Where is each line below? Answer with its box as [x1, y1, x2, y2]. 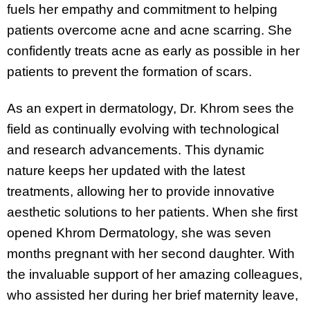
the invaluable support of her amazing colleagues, [7, 267, 302, 282]
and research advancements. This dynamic [7, 143, 264, 158]
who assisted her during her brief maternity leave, [7, 288, 298, 303]
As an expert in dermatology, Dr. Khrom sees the [7, 101, 294, 116]
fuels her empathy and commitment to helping [7, 2, 277, 17]
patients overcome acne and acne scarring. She [7, 23, 292, 38]
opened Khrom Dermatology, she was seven [7, 226, 271, 241]
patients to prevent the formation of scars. [7, 64, 252, 80]
